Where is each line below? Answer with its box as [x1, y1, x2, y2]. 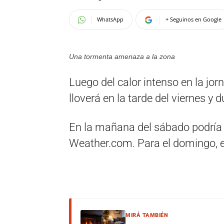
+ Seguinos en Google [165, 15, 221, 23]
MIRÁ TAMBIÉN [125, 212, 168, 218]
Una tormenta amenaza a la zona [69, 52, 175, 60]
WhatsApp [97, 15, 123, 23]
